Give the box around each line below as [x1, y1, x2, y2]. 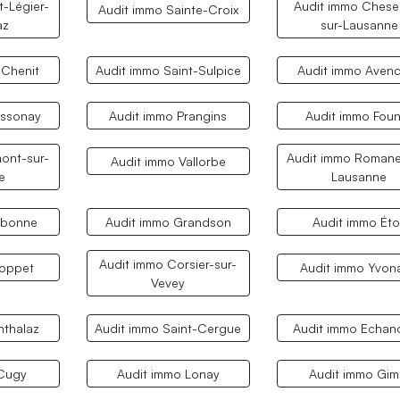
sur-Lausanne [320, 16, 398, 32]
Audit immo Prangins [109, 108, 228, 123]
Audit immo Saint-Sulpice [95, 62, 241, 78]
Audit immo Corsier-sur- [99, 256, 237, 272]
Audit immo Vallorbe [110, 154, 226, 170]
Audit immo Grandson [104, 214, 231, 230]
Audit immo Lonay [116, 366, 220, 382]
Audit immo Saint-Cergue [95, 321, 242, 337]
